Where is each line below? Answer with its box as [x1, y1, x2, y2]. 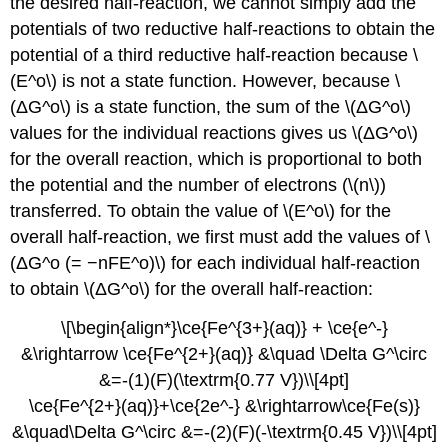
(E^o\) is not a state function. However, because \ [10, 71, 401, 92]
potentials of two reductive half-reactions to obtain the [10, 19, 436, 40]
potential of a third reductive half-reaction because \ [10, 45, 419, 66]
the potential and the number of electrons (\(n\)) [10, 175, 387, 196]
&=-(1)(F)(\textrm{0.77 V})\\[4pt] [99, 370, 349, 391]
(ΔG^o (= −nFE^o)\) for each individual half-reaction [10, 253, 421, 274]
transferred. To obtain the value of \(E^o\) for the [10, 201, 392, 222]
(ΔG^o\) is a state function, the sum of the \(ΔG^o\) [10, 97, 412, 118]
